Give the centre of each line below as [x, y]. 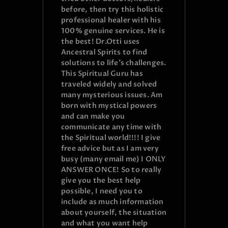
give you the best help [101, 181]
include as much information [112, 202]
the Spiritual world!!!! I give [111, 138]
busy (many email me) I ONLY [113, 159]
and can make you [93, 117]
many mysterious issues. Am [112, 95]
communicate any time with [111, 127]
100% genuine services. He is [113, 31]
